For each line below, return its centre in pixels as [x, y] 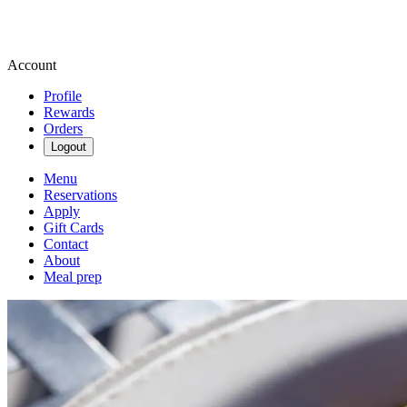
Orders [63, 129]
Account [32, 65]
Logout [69, 147]
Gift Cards [74, 228]
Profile [63, 96]
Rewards [69, 112]
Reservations [80, 195]
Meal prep [73, 277]
